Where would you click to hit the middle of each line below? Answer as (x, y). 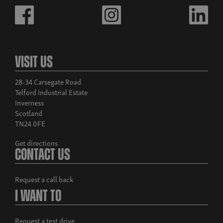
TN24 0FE (30, 123)
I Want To (38, 197)
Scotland (29, 113)
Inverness (29, 102)
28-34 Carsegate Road (48, 81)
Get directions (36, 143)
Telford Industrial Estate (51, 92)
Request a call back (44, 179)
